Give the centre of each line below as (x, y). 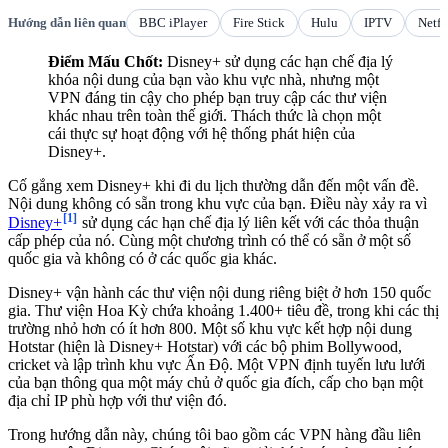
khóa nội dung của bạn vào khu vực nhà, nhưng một (213, 80)
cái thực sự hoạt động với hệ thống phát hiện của (201, 134)
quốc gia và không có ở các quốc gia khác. (142, 259)
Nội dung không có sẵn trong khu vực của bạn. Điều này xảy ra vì (217, 204)
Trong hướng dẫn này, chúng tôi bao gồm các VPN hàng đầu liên (214, 435)
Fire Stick (259, 23)
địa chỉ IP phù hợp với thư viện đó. (117, 401)
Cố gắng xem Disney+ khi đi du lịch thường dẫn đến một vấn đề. (213, 186)
